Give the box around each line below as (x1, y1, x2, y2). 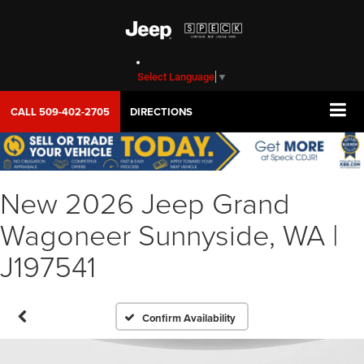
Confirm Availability (142, 310, 236, 326)
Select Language (137, 71, 214, 84)
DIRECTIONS (130, 103, 193, 119)
